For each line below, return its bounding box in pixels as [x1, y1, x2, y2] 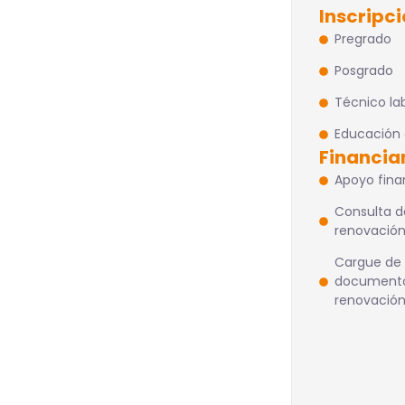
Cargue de [334, 253, 402, 271]
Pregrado [334, 30, 392, 48]
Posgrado [334, 61, 394, 80]
